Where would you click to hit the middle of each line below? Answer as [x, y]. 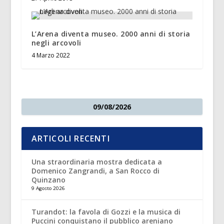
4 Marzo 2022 [50, 55]
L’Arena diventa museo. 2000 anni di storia [111, 33]
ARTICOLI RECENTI [70, 138]
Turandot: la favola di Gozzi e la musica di [106, 211]
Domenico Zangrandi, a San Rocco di [95, 170]
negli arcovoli [56, 42]
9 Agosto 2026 [48, 188]
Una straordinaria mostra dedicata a [96, 161]
